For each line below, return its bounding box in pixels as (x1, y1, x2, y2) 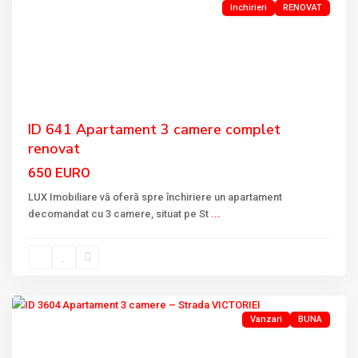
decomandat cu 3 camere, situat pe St (28, 208, 211, 220)
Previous (28, 46, 68, 58)
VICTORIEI (28, 256, 77, 268)
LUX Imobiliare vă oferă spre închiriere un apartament (28, 191, 282, 203)
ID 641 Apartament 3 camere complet (28, 120, 280, 139)
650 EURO (28, 165, 90, 181)
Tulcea (28, 274, 60, 286)
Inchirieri (230, 2, 267, 13)
